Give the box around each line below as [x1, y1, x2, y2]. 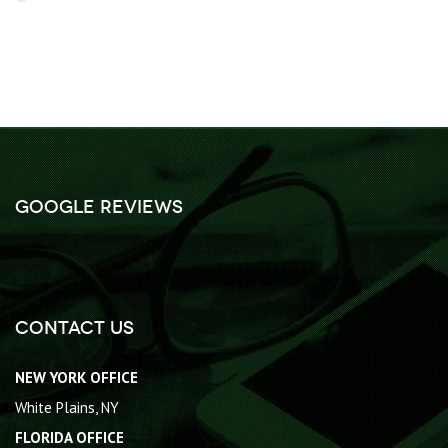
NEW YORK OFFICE [15, 368, 138, 388]
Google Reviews [15, 196, 183, 219]
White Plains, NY [15, 398, 119, 418]
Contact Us [15, 317, 134, 340]
